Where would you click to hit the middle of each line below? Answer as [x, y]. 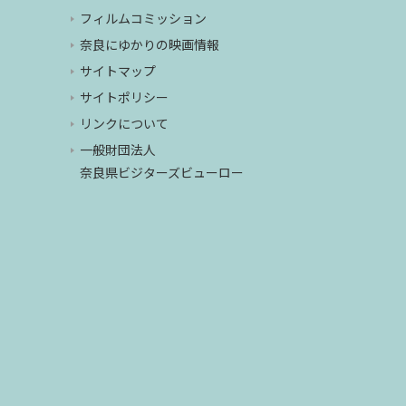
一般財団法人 [118, 149]
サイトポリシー [125, 97]
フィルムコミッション [144, 18]
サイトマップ [118, 70]
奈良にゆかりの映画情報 [150, 44]
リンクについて [125, 123]
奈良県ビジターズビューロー [162, 172]
